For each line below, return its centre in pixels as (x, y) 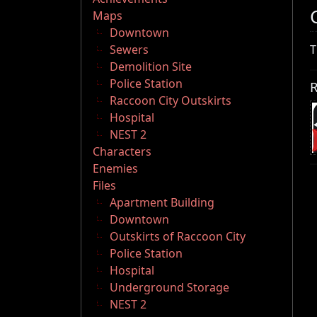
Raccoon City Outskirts (171, 101)
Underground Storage (169, 288)
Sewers (129, 50)
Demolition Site (151, 67)
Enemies (115, 169)
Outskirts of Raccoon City (178, 237)
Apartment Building (162, 203)
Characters (122, 152)
